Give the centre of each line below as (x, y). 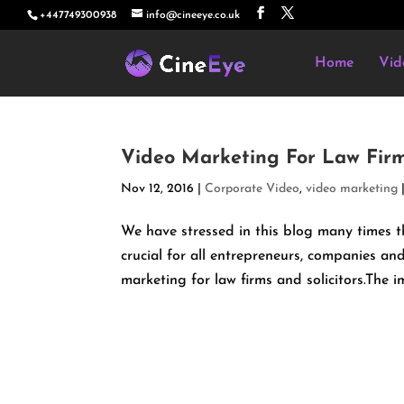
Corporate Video (252, 189)
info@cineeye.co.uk (193, 15)
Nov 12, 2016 (158, 189)
